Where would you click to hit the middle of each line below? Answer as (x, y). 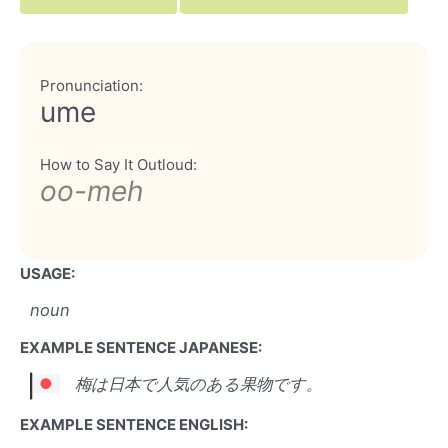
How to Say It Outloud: (118, 164)
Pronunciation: (91, 85)
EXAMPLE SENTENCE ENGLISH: (134, 424)
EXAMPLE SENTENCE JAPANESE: (141, 347)
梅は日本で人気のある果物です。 (198, 384)
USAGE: (47, 273)
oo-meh (92, 190)
